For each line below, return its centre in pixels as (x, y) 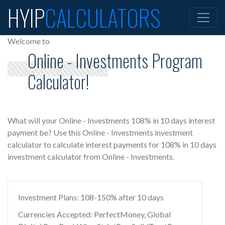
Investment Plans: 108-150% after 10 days (91, 197)
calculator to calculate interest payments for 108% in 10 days (112, 144)
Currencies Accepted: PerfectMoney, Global (94, 214)
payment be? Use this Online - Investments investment (100, 132)
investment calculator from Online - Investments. (91, 156)
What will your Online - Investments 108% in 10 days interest (111, 120)
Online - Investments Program (115, 60)
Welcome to (29, 41)
